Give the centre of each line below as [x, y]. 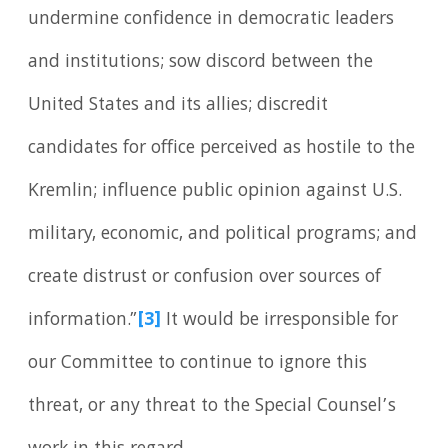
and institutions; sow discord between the [201, 62]
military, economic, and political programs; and [223, 234]
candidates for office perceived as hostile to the [222, 148]
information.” [83, 320]
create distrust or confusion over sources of [205, 277]
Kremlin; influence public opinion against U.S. [215, 191]
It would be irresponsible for [280, 320]
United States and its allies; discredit [178, 105]
